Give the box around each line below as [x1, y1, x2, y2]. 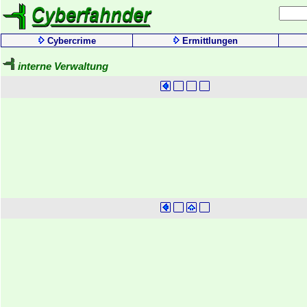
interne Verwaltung [18, 61, 108, 72]
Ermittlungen [182, 36, 238, 46]
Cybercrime [47, 36, 96, 46]
